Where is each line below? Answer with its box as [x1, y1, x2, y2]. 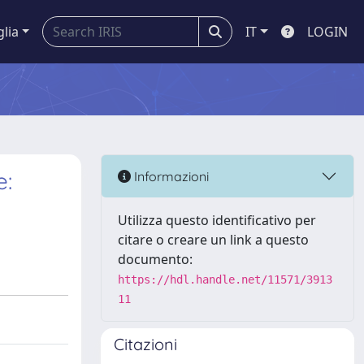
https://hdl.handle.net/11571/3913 [118, 273, 332, 286]
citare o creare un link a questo [118, 231, 309, 249]
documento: [118, 250, 193, 268]
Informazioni [131, 167, 209, 184]
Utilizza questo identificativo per [118, 211, 316, 229]
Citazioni [114, 334, 177, 354]
